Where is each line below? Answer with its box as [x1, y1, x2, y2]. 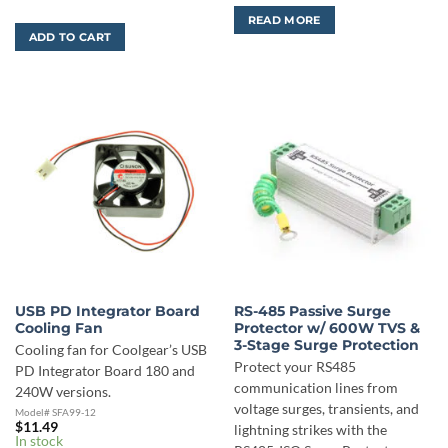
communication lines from [233, 379, 398, 396]
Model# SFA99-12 [14, 405, 96, 418]
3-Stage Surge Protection [233, 336, 419, 353]
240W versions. [14, 383, 111, 400]
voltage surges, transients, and [233, 400, 419, 417]
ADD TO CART [28, 30, 112, 45]
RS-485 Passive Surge [233, 302, 391, 319]
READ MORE [247, 13, 321, 28]
